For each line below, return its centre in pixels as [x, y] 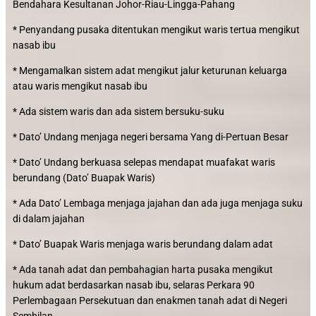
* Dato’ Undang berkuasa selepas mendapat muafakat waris [144, 162]
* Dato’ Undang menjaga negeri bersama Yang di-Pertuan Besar [151, 137]
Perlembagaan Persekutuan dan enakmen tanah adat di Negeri [150, 300]
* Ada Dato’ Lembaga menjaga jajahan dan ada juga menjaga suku [158, 203]
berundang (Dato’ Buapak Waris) [84, 178]
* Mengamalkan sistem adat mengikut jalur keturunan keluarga [150, 71]
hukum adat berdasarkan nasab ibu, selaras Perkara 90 [134, 285]
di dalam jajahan [49, 219]
